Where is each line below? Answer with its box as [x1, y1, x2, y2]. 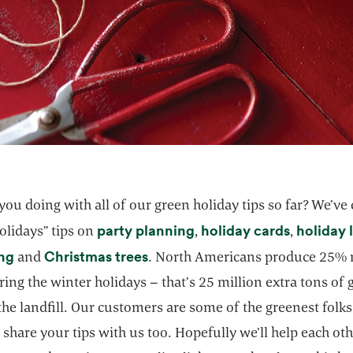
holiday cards [201, 221, 291, 240]
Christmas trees [44, 247, 149, 266]
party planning [97, 221, 195, 240]
